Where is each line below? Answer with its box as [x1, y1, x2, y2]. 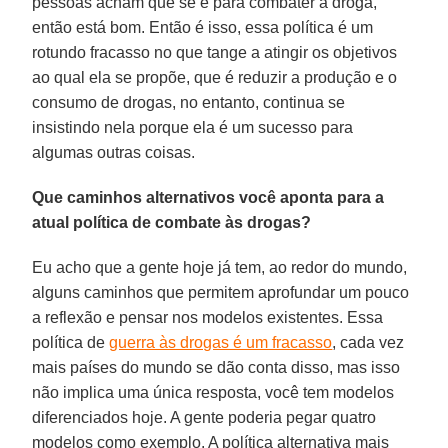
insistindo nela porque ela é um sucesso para [32, 118, 354, 136]
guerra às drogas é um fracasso [109, 333, 333, 351]
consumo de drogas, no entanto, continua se [32, 93, 346, 111]
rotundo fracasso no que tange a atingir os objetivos [32, 43, 398, 61]
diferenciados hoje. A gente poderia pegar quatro [32, 408, 377, 426]
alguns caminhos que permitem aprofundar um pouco [32, 283, 410, 301]
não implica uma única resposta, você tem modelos [32, 383, 395, 401]
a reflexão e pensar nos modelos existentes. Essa [32, 308, 384, 326]
